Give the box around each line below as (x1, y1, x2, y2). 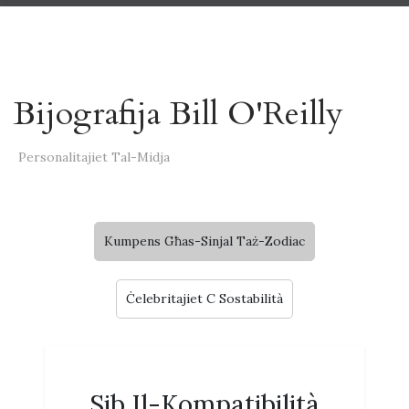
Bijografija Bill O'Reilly (14, 91, 343, 136)
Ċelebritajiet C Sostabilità (126, 290, 283, 307)
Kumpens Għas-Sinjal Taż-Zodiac (104, 233, 305, 249)
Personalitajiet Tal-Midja (18, 149, 170, 165)
